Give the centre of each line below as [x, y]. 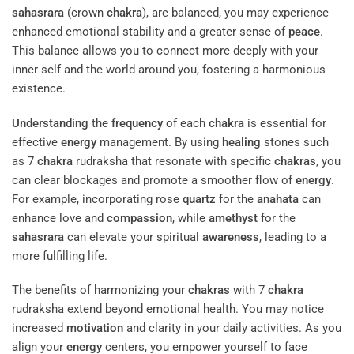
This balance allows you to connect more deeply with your [165, 51]
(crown [85, 13]
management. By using [159, 142]
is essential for [285, 123]
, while [190, 218]
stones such [295, 142]
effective [36, 142]
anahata [278, 199]
